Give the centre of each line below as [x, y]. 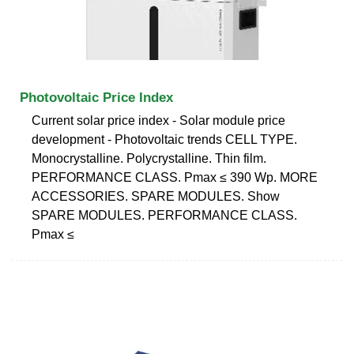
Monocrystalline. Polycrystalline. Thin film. [149, 158]
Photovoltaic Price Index [96, 97]
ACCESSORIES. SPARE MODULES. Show [156, 196]
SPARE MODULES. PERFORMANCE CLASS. [164, 215]
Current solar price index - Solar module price [158, 120]
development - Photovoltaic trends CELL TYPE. [164, 139]
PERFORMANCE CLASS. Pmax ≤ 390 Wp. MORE [175, 177]
